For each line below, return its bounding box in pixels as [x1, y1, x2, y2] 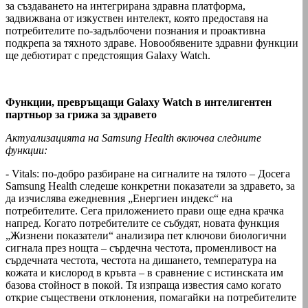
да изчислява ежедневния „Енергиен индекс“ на [5, 192, 232, 204]
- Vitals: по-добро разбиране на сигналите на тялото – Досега [5, 167, 290, 179]
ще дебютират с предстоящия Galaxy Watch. [5, 49, 210, 61]
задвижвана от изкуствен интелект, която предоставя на [5, 12, 268, 24]
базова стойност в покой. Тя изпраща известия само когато [5, 278, 281, 291]
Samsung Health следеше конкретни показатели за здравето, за [5, 179, 295, 192]
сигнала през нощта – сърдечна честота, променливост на [5, 241, 276, 254]
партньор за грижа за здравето [5, 108, 157, 120]
